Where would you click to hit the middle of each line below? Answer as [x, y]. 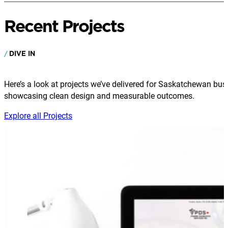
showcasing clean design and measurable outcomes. [99, 95]
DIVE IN [22, 53]
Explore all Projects [38, 116]
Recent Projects [64, 26]
